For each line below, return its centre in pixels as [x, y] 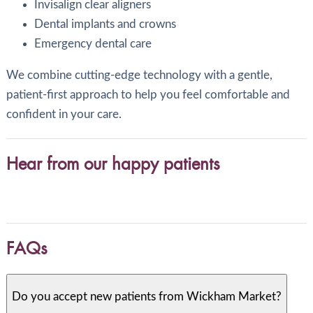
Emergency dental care [93, 43]
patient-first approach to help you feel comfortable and [148, 94]
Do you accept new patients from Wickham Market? [146, 297]
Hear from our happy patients [113, 164]
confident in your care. [64, 114]
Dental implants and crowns [105, 24]
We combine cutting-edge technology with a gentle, [139, 75]
